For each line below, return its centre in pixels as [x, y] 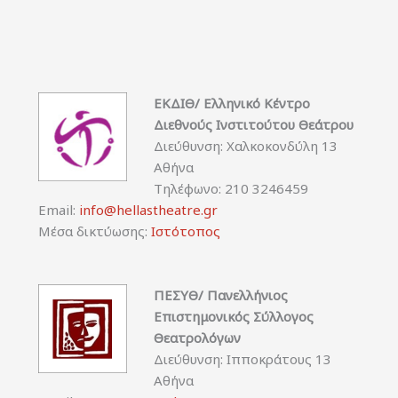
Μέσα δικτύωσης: [94, 231]
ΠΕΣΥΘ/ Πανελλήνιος [220, 295]
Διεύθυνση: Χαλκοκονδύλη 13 [245, 145]
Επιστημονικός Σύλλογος [233, 316]
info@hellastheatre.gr [148, 209]
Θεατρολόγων [197, 337]
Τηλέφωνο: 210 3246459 [231, 188]
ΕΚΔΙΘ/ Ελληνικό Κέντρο [231, 103]
